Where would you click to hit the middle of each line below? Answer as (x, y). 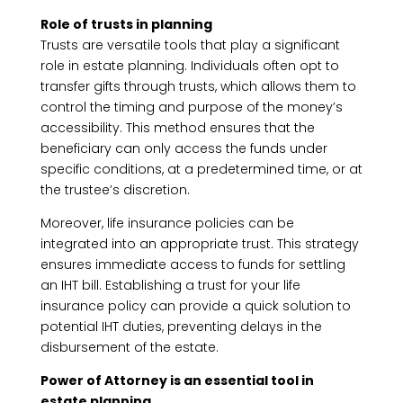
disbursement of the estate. (129, 347)
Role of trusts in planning (126, 24)
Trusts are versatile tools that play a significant (190, 45)
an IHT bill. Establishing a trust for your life (170, 285)
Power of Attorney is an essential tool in (177, 381)
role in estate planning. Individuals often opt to (189, 66)
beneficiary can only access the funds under (184, 148)
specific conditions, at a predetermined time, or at (201, 169)
